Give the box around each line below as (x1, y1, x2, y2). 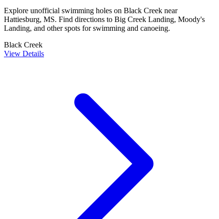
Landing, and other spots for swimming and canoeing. (4, 23, 170, 32)
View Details (4, 49, 44, 58)
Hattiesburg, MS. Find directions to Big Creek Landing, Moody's (4, 15, 205, 23)
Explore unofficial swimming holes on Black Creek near (4, 6, 177, 15)
